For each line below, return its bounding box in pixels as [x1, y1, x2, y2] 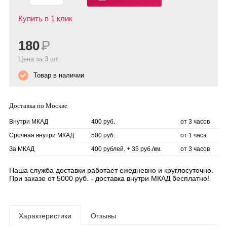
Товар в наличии [33, 71, 84, 79]
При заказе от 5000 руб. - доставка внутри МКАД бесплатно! [9, 174, 209, 182]
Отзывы [91, 212, 116, 220]
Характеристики [19, 212, 71, 220]
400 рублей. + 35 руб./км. [91, 145, 162, 153]
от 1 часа [180, 132, 207, 139]
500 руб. [91, 132, 115, 139]
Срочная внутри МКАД [9, 132, 74, 139]
